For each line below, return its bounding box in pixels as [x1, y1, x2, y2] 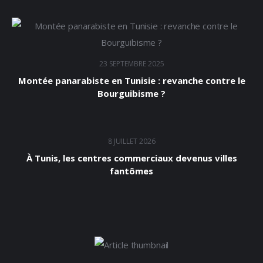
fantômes [110, 165, 153, 177]
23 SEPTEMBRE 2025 [99, 59, 164, 69]
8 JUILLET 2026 [107, 136, 156, 147]
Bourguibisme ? [97, 87, 166, 100]
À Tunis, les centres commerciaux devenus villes [26, 152, 237, 164]
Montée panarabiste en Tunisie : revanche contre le [18, 75, 245, 87]
